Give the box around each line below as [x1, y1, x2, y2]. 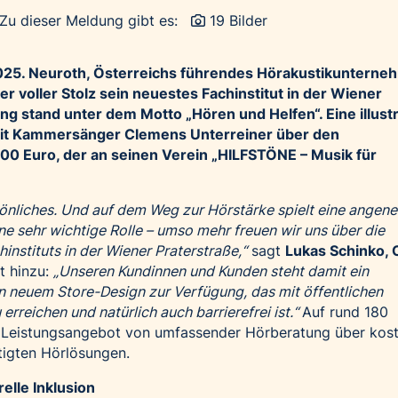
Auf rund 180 [302, 303, 388, 322]
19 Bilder [210, 12, 268, 30]
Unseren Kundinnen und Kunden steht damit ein [59, 262, 369, 281]
